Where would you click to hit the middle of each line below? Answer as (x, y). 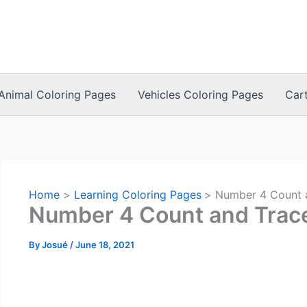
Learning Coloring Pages (137, 195)
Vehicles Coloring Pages (201, 95)
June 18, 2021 (105, 245)
